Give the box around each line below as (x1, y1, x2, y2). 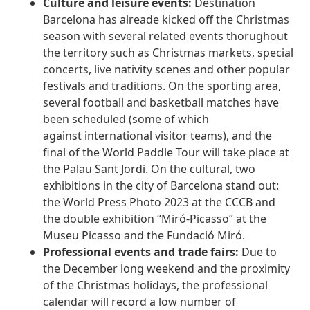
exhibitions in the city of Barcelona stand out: (43, 178, 280, 194)
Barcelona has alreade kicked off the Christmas (43, 12, 290, 28)
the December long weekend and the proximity (43, 261, 291, 277)
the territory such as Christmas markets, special (43, 45, 294, 61)
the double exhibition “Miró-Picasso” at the (43, 211, 267, 227)
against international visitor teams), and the (43, 128, 273, 144)
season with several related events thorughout (43, 28, 289, 44)
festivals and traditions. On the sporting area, (43, 78, 282, 94)
